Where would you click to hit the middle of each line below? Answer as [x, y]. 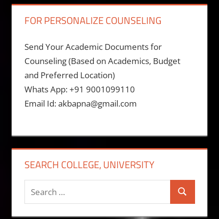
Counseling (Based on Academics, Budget [102, 61]
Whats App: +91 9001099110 [79, 89]
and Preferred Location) [69, 75]
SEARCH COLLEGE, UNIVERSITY [89, 164]
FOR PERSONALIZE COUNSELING [93, 20]
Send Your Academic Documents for [93, 47]
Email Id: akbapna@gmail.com [80, 104]
